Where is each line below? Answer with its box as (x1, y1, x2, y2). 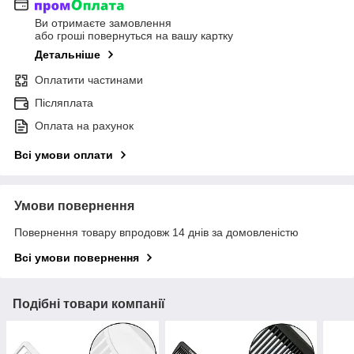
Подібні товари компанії (13, 297, 165, 311)
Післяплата (35, 96, 93, 110)
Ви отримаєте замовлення (35, 17, 171, 30)
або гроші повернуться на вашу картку (35, 29, 233, 43)
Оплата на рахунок (35, 119, 134, 133)
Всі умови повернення (14, 251, 139, 265)
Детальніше (35, 48, 100, 62)
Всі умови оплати (14, 149, 113, 162)
